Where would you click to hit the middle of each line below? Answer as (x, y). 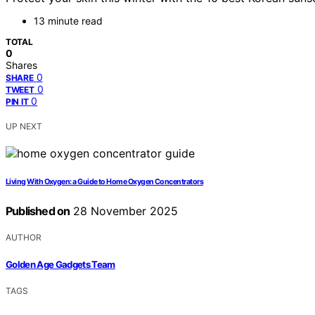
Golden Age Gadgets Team (60, 264)
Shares (21, 65)
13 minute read (68, 21)
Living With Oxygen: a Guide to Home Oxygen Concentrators (104, 182)
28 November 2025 (124, 211)
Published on (38, 211)
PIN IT (17, 102)
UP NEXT (24, 127)
